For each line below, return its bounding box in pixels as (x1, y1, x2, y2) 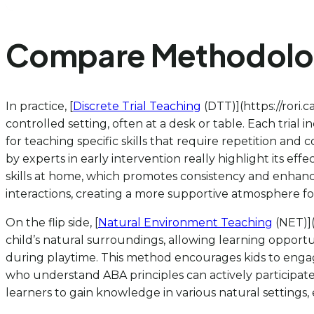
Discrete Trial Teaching (73, 100, 201, 114)
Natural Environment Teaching (98, 216, 273, 230)
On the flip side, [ (6, 216, 98, 230)
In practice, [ (6, 100, 73, 114)
